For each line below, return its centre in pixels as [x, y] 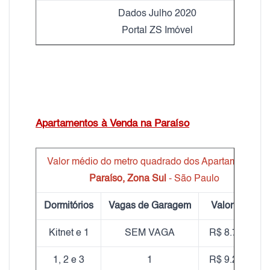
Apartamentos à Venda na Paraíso [112, 124]
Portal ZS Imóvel [157, 30]
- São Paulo [193, 179]
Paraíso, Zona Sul [127, 179]
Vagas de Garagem [150, 206]
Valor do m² [235, 206]
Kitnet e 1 [69, 233]
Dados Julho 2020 [157, 14]
